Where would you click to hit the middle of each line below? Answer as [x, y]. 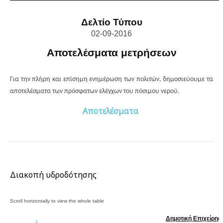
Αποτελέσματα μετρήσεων [111, 53]
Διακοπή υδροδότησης [53, 175]
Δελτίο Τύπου [111, 22]
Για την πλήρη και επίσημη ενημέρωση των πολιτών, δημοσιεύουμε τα [111, 80]
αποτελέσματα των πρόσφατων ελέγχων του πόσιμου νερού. [95, 92]
